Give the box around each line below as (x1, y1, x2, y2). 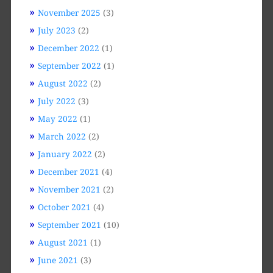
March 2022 (37, 130, 86, 142)
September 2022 (37, 59, 101, 71)
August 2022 (37, 77, 88, 89)
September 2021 (37, 218, 101, 230)
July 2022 (37, 94, 76, 107)
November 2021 (37, 183, 101, 195)
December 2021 (37, 165, 99, 177)
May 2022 (37, 112, 77, 124)
